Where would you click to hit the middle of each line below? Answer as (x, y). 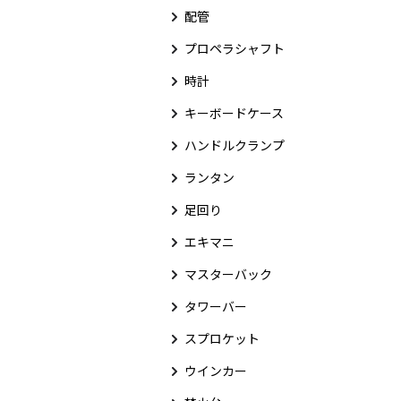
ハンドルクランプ (235, 145)
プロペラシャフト (235, 48)
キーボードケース (234, 113)
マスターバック (228, 274)
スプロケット (222, 338)
